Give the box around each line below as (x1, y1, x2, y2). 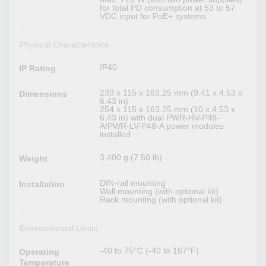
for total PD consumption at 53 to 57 (100, 3, 236, 13)
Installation (19, 179, 65, 189)
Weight (19, 154, 48, 164)
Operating (19, 247, 60, 257)
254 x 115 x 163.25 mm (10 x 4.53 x (100, 104, 236, 115)
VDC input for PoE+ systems (100, 11, 207, 21)
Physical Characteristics (19, 40, 109, 50)
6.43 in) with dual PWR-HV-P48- (100, 113, 220, 123)
